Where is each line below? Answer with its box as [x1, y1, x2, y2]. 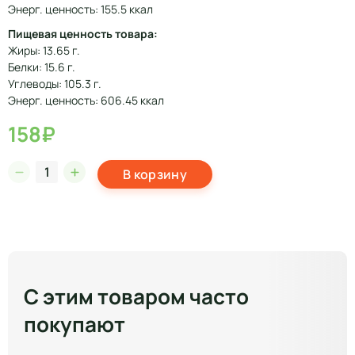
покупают [24, 310, 125, 338]
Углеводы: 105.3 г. [8, 76, 101, 91]
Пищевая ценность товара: [8, 26, 158, 41]
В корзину [123, 166, 187, 183]
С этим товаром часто [24, 282, 249, 311]
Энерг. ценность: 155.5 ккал [8, 2, 153, 17]
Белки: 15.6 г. [8, 59, 75, 74]
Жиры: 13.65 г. [8, 43, 80, 58]
